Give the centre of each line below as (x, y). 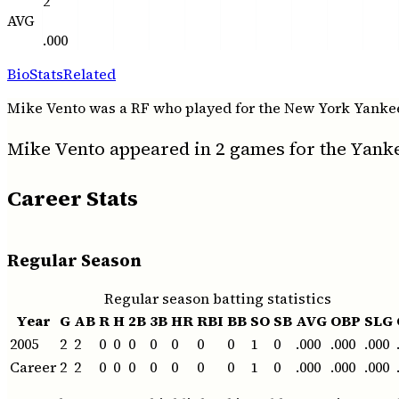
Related (90, 74)
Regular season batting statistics (218, 298)
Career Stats (73, 199)
